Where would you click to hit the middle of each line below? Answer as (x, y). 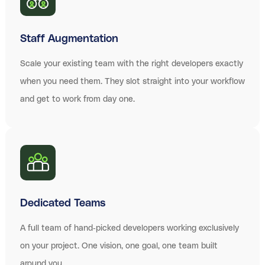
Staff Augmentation (69, 39)
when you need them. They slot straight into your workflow (132, 81)
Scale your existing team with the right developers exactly (132, 64)
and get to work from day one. (77, 99)
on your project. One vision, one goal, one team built (119, 246)
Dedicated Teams (63, 203)
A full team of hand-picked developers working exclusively (130, 228)
